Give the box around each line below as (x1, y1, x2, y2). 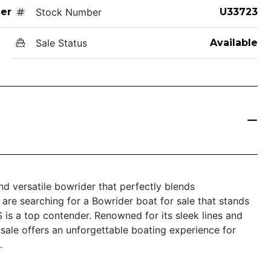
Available (209, 36, 258, 48)
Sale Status (35, 36, 87, 49)
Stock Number (35, 5, 102, 18)
